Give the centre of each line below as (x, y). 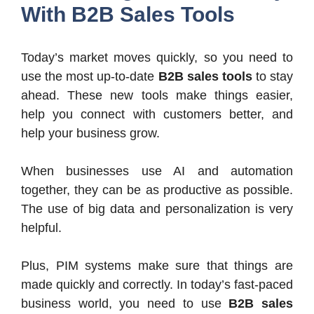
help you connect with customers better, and (157, 115)
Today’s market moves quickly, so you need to (157, 58)
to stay (272, 77)
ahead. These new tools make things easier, (157, 96)
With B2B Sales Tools (128, 15)
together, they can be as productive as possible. (157, 190)
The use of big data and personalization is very (157, 209)
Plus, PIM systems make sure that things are (157, 266)
